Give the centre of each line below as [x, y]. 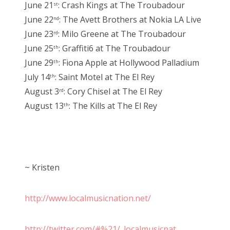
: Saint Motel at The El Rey [105, 77]
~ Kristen [42, 168]
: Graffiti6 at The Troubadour [114, 49]
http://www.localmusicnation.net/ [88, 198]
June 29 [39, 63]
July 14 [37, 77]
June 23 [39, 34]
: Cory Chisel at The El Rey [113, 92]
